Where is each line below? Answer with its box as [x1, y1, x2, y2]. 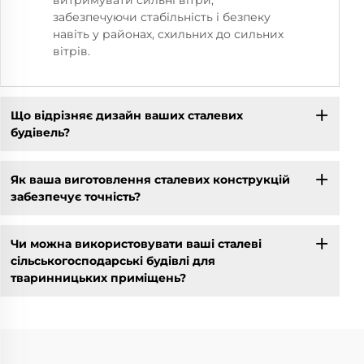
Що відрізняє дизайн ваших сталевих [10, 107, 243, 123]
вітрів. [53, 44, 90, 59]
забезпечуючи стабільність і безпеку [53, 10, 271, 25]
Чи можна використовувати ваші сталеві [10, 236, 262, 251]
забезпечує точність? [10, 188, 141, 204]
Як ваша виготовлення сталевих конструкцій [10, 171, 290, 187]
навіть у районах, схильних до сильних [53, 27, 284, 42]
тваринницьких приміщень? [10, 270, 186, 285]
